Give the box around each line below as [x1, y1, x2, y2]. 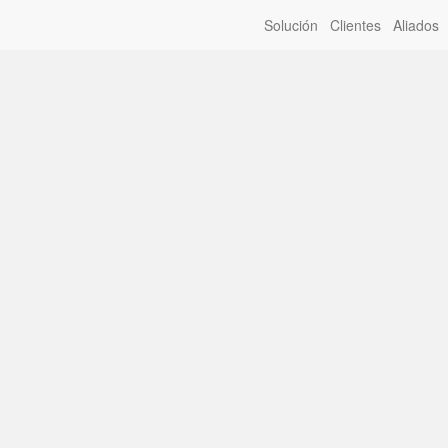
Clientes [330, 15, 381, 35]
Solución [264, 15, 318, 35]
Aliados [393, 15, 439, 35]
